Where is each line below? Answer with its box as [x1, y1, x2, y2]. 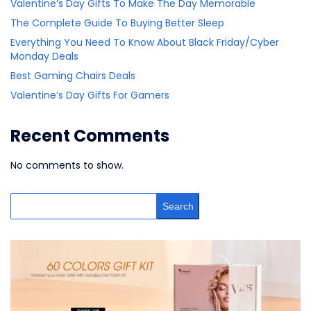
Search [162, 200, 194, 212]
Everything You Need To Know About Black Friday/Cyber [10, 35, 279, 49]
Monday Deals [10, 49, 78, 63]
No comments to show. [10, 158, 124, 172]
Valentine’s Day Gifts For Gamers [10, 87, 169, 102]
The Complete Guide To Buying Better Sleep [10, 15, 224, 30]
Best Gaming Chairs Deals [10, 68, 135, 83]
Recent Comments [10, 124, 169, 147]
